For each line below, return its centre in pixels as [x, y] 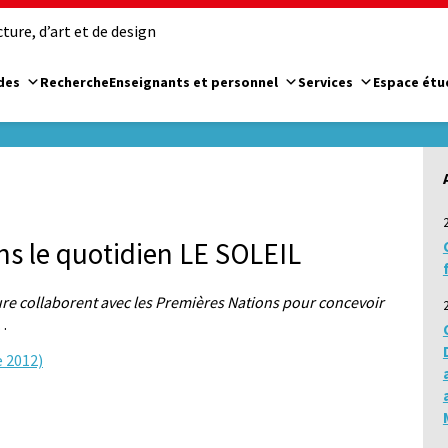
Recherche [74, 81]
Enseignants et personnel [193, 81]
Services [325, 81]
